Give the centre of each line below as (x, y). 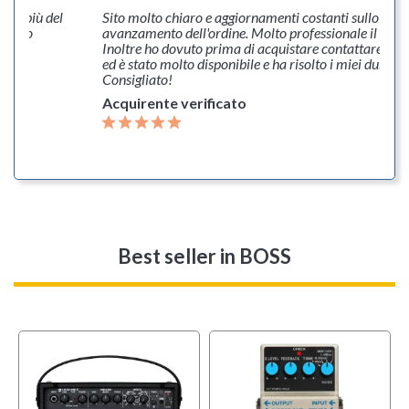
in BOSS (256, 256)
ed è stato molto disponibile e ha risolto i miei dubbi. (251, 63)
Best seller (169, 256)
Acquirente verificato (174, 103)
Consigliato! (137, 79)
